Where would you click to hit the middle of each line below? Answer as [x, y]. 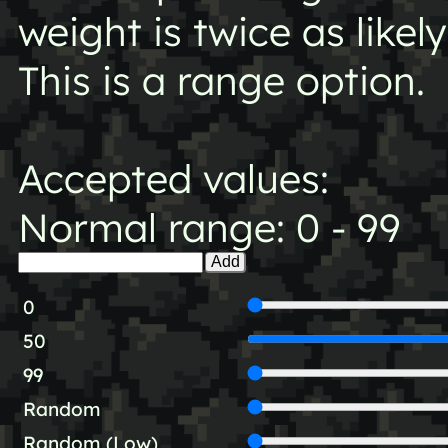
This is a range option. [221, 80]
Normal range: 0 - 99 [209, 227]
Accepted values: [173, 178]
